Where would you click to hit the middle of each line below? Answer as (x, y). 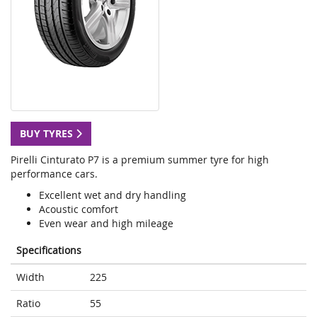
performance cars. (54, 174)
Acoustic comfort (79, 209)
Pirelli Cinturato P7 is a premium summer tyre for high (140, 160)
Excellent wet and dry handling (113, 195)
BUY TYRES (48, 134)
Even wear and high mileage (106, 224)
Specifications (49, 250)
